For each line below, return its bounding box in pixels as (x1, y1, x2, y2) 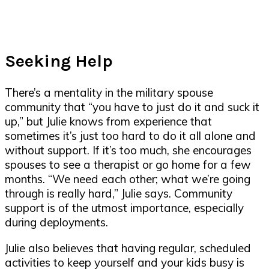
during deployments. (5, 214, 111, 229)
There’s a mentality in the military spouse (5, 85, 213, 100)
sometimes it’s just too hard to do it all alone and (5, 128, 256, 143)
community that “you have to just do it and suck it (5, 99, 259, 114)
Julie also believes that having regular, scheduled (5, 240, 251, 255)
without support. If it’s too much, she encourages (5, 142, 252, 157)
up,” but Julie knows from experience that (5, 113, 212, 128)
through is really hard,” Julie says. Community (5, 186, 232, 201)
